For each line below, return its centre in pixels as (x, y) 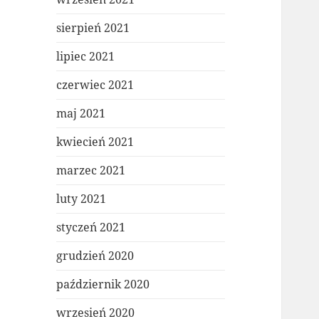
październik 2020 (103, 284)
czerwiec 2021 (95, 85)
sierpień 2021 (93, 28)
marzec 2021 (91, 171)
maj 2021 (81, 114)
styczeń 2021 (91, 228)
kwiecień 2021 (95, 142)
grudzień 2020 (95, 256)
